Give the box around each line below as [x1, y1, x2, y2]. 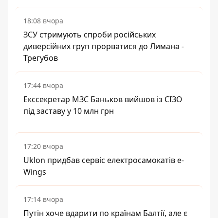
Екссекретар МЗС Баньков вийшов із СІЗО [23, 94, 182, 105]
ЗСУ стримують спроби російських [23, 29, 156, 40]
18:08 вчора [23, 16, 63, 25]
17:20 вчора [23, 142, 63, 151]
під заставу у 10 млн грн [23, 106, 114, 116]
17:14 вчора [23, 195, 63, 204]
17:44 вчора [23, 81, 63, 90]
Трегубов [23, 53, 58, 63]
